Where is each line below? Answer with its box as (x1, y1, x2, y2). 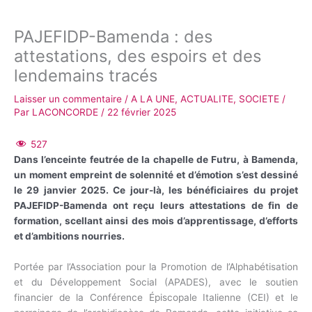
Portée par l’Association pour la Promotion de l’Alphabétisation (14, 261, 298, 273)
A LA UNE (131, 93, 175, 104)
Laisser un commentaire (14, 93, 122, 104)
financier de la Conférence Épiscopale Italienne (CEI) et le (14, 292, 298, 304)
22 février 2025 (107, 106, 176, 118)
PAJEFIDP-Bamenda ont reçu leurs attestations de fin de (14, 200, 298, 212)
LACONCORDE (32, 106, 101, 118)
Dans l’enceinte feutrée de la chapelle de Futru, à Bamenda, (14, 154, 298, 166)
